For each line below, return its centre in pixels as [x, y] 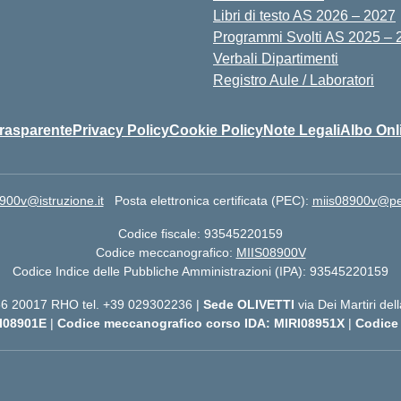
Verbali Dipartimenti [276, 59]
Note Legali [302, 130]
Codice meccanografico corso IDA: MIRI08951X [203, 323]
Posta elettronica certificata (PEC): [213, 200]
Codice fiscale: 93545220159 [200, 234]
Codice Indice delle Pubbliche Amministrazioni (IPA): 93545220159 [200, 271]
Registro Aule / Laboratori [294, 80]
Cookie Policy [216, 130]
